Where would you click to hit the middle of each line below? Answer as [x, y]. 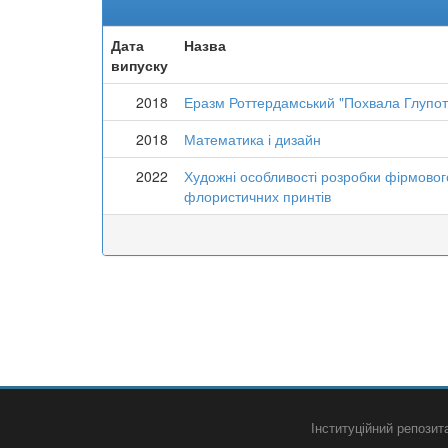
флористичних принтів [257, 196]
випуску [139, 65]
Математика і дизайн [252, 139]
